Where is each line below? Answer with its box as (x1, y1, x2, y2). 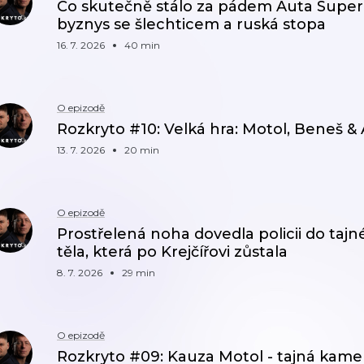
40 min (124, 39, 160, 51)
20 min (124, 144, 159, 156)
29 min (122, 266, 155, 279)
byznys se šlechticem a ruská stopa (57, 15, 326, 33)
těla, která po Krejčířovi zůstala (57, 243, 288, 261)
